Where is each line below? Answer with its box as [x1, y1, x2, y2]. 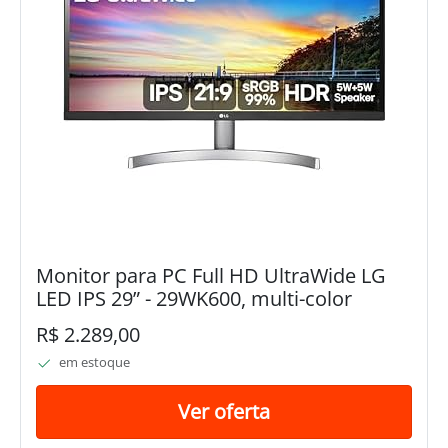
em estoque [58, 352, 130, 371]
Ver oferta [178, 397, 270, 425]
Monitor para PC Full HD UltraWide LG [35, 262, 386, 290]
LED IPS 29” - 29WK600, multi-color [35, 285, 352, 313]
